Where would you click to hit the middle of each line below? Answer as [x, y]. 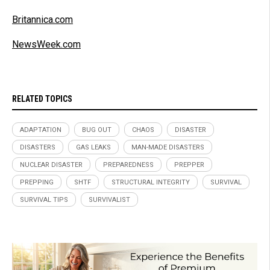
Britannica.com [42, 20]
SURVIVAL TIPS [44, 200]
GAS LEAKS [93, 148]
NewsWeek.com [46, 45]
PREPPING [37, 183]
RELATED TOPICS [42, 99]
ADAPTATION [41, 130]
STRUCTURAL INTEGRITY [151, 183]
